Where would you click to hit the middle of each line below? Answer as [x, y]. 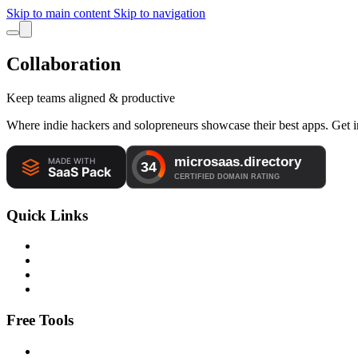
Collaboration [64, 64]
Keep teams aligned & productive [91, 97]
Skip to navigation [159, 13]
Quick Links [47, 215]
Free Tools [40, 320]
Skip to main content [60, 13]
